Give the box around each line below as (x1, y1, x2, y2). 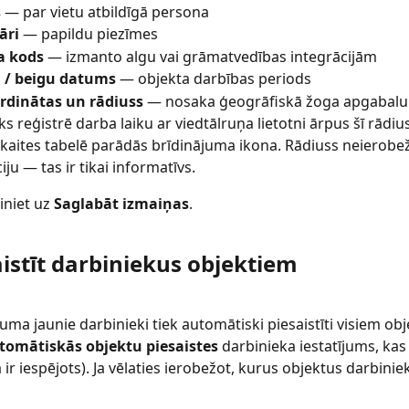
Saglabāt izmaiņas (54, 193, 189, 214)
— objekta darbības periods (116, 68, 311, 89)
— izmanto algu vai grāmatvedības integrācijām (44, 46, 377, 67)
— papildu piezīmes (19, 24, 158, 45)
